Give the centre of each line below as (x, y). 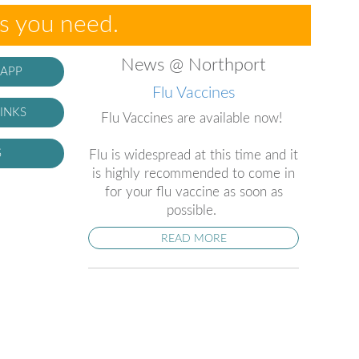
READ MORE (194, 238)
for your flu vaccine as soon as (194, 192)
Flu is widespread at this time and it (194, 155)
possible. (194, 210)
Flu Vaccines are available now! (194, 118)
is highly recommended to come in (194, 173)
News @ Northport (194, 65)
